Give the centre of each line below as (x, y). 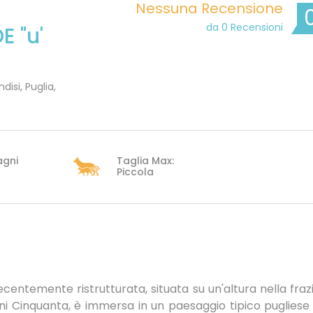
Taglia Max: (145, 160)
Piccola (135, 172)
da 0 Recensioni (245, 27)
